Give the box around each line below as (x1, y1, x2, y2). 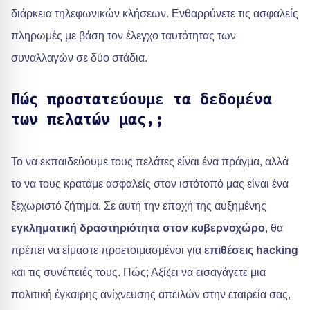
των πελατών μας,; (11, 112, 164, 127)
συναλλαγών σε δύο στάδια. (11, 52, 147, 64)
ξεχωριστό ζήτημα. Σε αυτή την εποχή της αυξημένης (11, 200, 266, 212)
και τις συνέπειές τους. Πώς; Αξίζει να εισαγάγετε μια (11, 266, 266, 278)
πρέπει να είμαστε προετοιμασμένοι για (11, 244, 204, 256)
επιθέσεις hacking (204, 244, 298, 256)
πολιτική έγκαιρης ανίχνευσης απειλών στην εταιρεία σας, (11, 289, 291, 300)
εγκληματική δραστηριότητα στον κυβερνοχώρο (11, 222, 265, 234)
